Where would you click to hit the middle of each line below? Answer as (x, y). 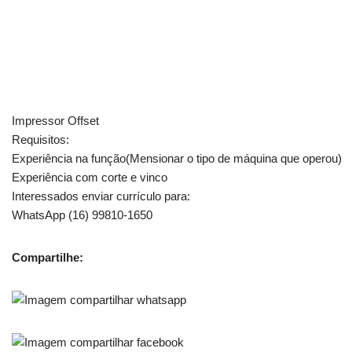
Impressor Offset (55, 120)
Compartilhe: (48, 257)
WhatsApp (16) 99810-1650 (82, 214)
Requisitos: (40, 139)
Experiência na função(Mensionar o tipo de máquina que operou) (177, 158)
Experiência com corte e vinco (90, 177)
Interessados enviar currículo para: (101, 196)
